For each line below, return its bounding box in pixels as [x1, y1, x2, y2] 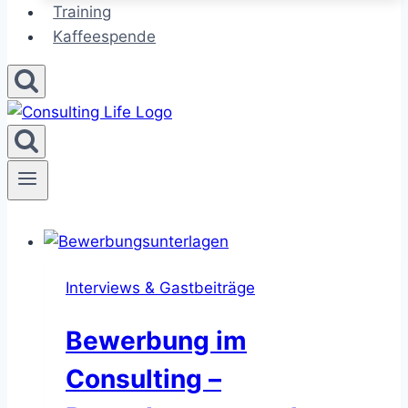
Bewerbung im [66, 325, 247, 357]
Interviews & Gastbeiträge [66, 279, 255, 298]
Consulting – [66, 363, 221, 395]
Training [53, 3, 112, 21]
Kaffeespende [53, 27, 157, 46]
